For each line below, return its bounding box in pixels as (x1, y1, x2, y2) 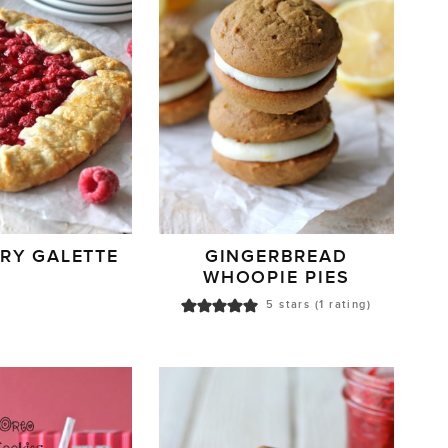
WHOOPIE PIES (202, 267, 350, 289)
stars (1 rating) (274, 298, 372, 312)
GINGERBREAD (204, 246, 348, 268)
